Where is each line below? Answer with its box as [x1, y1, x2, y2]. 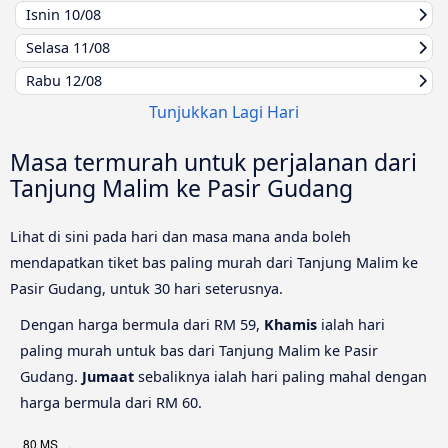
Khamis [264, 314, 317, 334]
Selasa [26, 37, 73, 57]
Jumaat [82, 366, 134, 386]
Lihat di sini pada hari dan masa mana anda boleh [10, 226, 351, 246]
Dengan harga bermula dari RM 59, [20, 314, 264, 334]
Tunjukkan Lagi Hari [149, 100, 299, 123]
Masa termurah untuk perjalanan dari [10, 145, 417, 178]
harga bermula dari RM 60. [20, 392, 202, 412]
